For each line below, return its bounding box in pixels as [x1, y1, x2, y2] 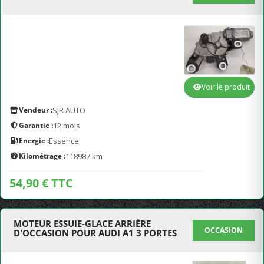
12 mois [53, 120, 80, 131]
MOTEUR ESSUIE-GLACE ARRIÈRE [14, 217, 151, 229]
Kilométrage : [19, 151, 65, 161]
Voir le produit [202, 82, 250, 92]
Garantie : [19, 120, 53, 130]
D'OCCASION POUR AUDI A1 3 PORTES [14, 227, 177, 239]
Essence [49, 136, 79, 146]
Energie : [19, 136, 49, 146]
